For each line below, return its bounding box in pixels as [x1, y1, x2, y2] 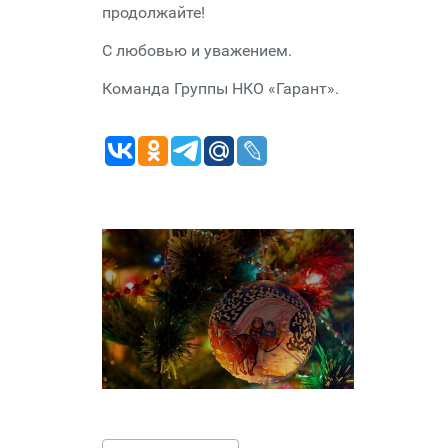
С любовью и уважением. [102, 41, 292, 60]
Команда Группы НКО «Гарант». [102, 79, 339, 98]
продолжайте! [102, 3, 205, 22]
